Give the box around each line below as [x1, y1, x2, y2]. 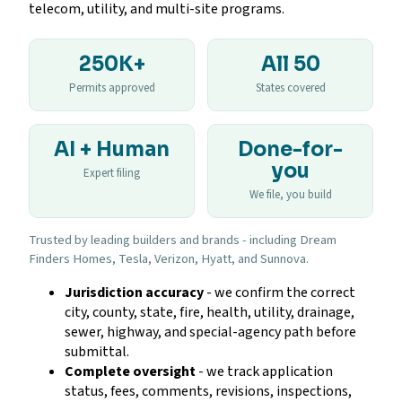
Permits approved [68, 79, 155, 96]
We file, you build [249, 186, 332, 203]
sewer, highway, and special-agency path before [65, 321, 356, 342]
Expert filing [83, 164, 140, 181]
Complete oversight [65, 361, 196, 381]
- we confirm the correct [204, 282, 355, 302]
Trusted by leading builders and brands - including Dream [29, 230, 336, 249]
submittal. [65, 341, 129, 362]
